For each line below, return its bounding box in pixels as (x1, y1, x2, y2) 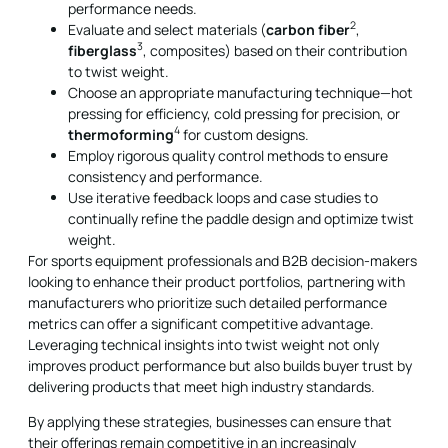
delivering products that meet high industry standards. (28, 376, 375, 396)
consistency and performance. (68, 166, 263, 186)
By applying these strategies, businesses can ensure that (28, 411, 392, 431)
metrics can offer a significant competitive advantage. (28, 313, 374, 333)
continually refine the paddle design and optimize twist (68, 208, 414, 228)
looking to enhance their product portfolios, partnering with (28, 271, 405, 291)
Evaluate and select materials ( (68, 19, 266, 39)
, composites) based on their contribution (143, 40, 407, 60)
